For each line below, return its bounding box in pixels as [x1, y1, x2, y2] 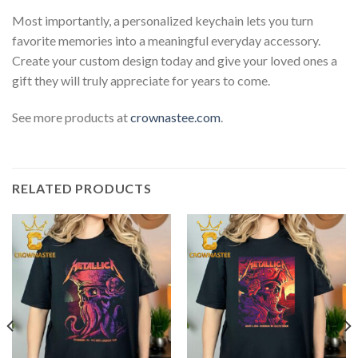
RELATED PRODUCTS [12, 180, 152, 196]
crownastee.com [130, 109, 221, 125]
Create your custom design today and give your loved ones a [12, 53, 337, 69]
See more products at [12, 109, 130, 125]
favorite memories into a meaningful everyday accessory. [12, 33, 320, 49]
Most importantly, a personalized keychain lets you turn [12, 13, 313, 29]
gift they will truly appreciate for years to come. [12, 73, 270, 89]
